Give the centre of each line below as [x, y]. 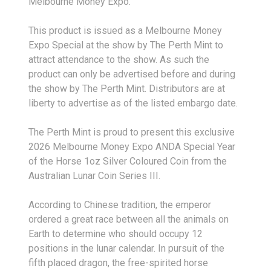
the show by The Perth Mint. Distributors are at [127, 88]
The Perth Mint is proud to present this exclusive [132, 132]
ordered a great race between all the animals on [129, 219]
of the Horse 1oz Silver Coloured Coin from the [128, 161]
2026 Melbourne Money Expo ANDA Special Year [132, 146]
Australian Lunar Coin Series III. [94, 175]
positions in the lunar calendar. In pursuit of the [126, 248]
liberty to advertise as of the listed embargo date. [133, 103]
